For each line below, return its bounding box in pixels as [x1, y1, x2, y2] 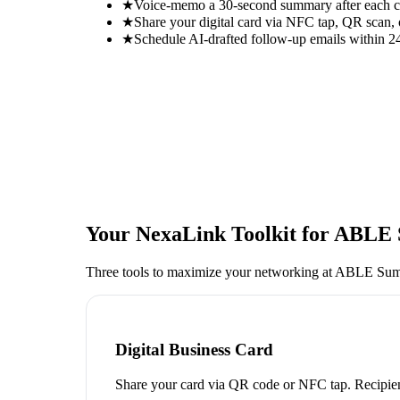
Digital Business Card [115, 340, 273, 360]
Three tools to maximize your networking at [86, 263, 335, 279]
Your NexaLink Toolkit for [86, 221, 334, 246]
